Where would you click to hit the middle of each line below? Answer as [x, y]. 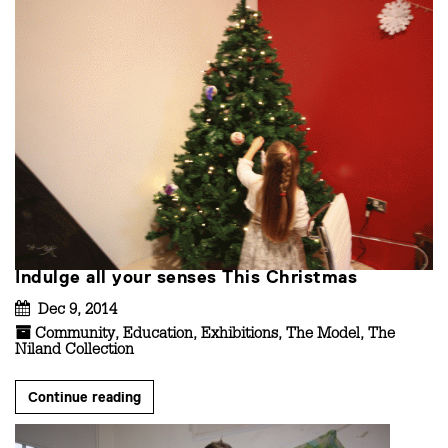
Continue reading [84, 396]
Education [158, 335]
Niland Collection [74, 351]
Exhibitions [239, 335]
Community [75, 335]
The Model [323, 335]
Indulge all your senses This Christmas [186, 276]
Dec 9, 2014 [75, 311]
